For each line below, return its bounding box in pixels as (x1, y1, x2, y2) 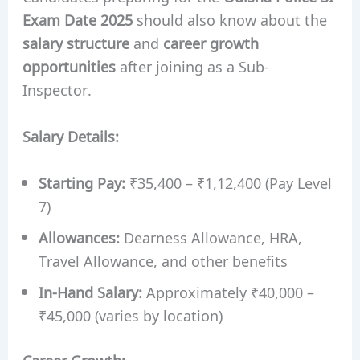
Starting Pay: (38, 171, 125, 193)
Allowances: (38, 226, 120, 247)
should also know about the (132, 9, 327, 31)
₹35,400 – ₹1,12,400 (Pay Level (125, 171, 332, 193)
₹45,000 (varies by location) (38, 304, 223, 325)
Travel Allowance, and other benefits (38, 249, 288, 271)
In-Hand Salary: (38, 280, 142, 302)
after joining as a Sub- (115, 55, 269, 77)
